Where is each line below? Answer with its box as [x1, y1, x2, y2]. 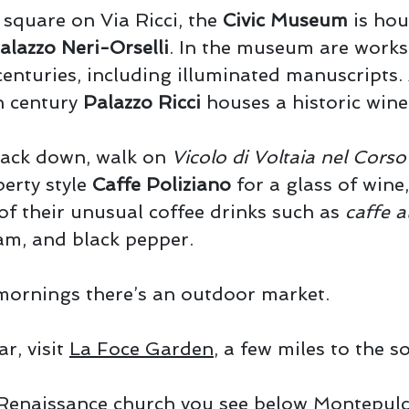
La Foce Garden [69, 338, 214, 360]
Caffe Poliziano [92, 173, 231, 195]
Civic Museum [223, 9, 348, 31]
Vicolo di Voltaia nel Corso [172, 146, 406, 168]
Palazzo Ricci [83, 91, 201, 113]
